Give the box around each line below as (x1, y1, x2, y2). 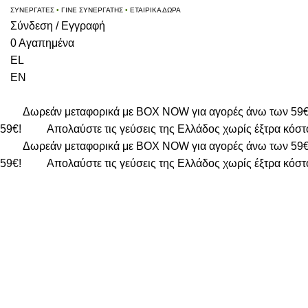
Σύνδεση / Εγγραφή (10, 20, 105, 32)
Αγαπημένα (19, 37, 74, 49)
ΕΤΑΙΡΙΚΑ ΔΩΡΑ (130, 6, 181, 14)
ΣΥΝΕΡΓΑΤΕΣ (10, 6, 54, 14)
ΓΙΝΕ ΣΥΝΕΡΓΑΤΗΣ (61, 6, 123, 14)
